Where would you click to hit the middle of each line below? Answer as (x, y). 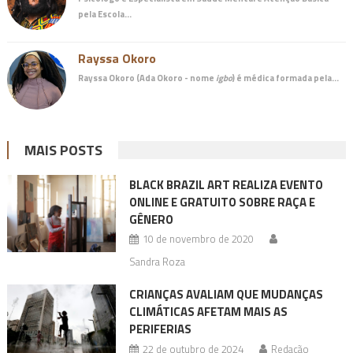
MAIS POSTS (63, 150)
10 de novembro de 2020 (198, 238)
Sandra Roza (157, 261)
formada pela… (306, 77)
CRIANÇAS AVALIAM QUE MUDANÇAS (226, 294)
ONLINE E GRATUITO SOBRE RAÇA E (222, 202)
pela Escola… (104, 13)
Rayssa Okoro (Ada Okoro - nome (147, 77)
